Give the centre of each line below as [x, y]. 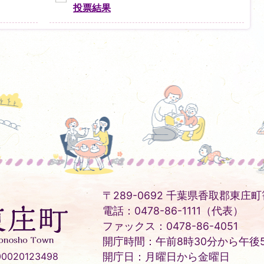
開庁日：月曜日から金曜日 [166, 257]
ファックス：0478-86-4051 [170, 226]
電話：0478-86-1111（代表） [173, 211]
